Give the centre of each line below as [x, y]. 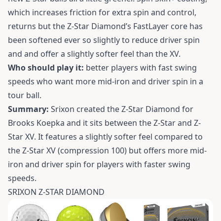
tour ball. [25, 95]
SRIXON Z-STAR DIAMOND [56, 192]
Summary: [28, 109]
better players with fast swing [140, 68]
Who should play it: [46, 68]
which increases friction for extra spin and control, [102, 13]
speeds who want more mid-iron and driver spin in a [106, 82]
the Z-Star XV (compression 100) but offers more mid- [107, 151]
